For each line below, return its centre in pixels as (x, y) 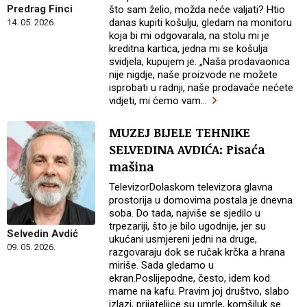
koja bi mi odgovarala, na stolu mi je (189, 36)
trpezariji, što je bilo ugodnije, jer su (188, 226)
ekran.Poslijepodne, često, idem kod (190, 278)
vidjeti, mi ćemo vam (155, 101)
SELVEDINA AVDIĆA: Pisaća (187, 149)
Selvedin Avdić (42, 233)
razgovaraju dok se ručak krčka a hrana (197, 252)
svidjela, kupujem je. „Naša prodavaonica (200, 62)
